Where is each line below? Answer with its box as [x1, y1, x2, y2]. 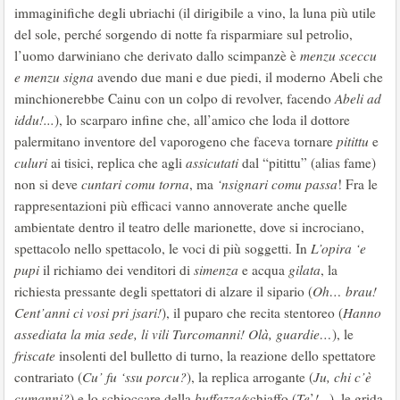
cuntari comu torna [81, 175, 189, 193]
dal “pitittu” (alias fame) [238, 154, 376, 171]
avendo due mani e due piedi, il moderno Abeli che [94, 68, 383, 86]
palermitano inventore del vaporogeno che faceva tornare [14, 132, 337, 150]
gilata [288, 261, 321, 279]
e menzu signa [14, 68, 94, 86]
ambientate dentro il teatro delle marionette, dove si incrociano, [14, 218, 364, 236]
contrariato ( [14, 368, 82, 386]
